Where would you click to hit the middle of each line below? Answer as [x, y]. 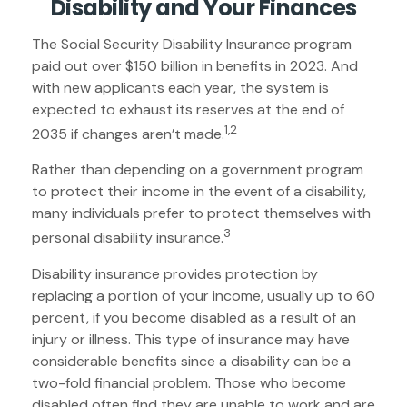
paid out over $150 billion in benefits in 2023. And [195, 66]
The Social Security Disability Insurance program [192, 44]
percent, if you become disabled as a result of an [194, 317]
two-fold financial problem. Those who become [189, 382]
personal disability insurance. [128, 238]
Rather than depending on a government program [198, 170]
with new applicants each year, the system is [180, 88]
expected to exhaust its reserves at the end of [188, 109]
